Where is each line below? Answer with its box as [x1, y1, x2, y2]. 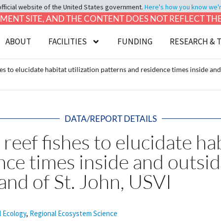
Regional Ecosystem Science [30, 209, 117, 218]
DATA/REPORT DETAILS [64, 113, 157, 124]
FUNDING [117, 36, 153, 47]
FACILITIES [48, 36, 87, 47]
